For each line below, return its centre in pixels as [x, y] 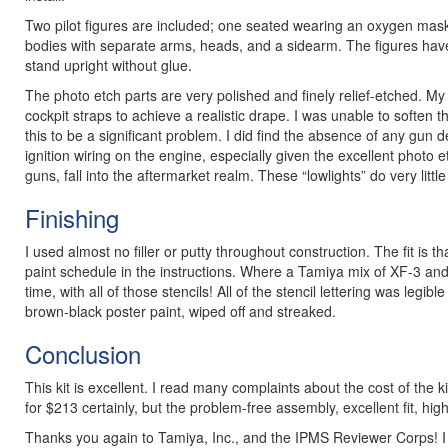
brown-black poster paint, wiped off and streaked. [180, 311]
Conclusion [83, 353]
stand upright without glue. [108, 65]
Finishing [72, 217]
